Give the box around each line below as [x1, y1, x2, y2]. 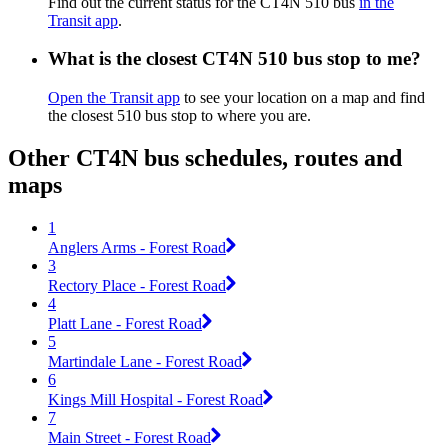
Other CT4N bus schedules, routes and [8, 145, 402, 172]
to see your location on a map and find [180, 89, 425, 107]
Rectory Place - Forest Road [48, 276, 226, 294]
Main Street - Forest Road [48, 428, 211, 446]
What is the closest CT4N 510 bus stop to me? [48, 48, 421, 70]
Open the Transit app [48, 89, 180, 107]
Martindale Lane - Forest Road [48, 352, 242, 370]
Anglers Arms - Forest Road [48, 238, 226, 256]
